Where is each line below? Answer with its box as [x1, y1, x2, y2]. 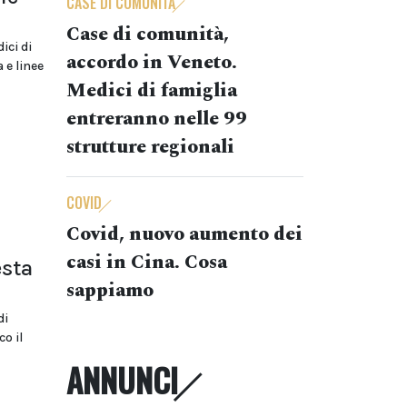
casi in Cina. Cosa [66, 248, 227, 277]
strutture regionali [66, 133, 234, 162]
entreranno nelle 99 [66, 104, 247, 134]
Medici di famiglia [66, 76, 237, 105]
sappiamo [66, 276, 154, 305]
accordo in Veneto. [66, 48, 237, 77]
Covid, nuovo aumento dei [66, 220, 303, 249]
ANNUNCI [66, 356, 178, 403]
